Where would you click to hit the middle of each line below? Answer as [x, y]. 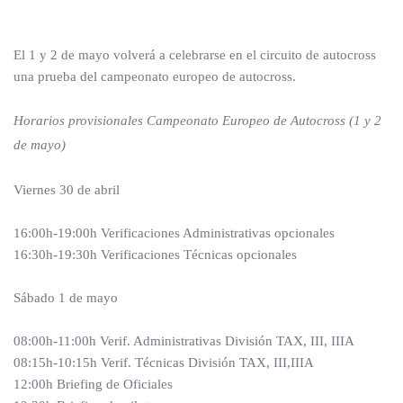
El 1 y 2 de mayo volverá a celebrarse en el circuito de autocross [195, 55]
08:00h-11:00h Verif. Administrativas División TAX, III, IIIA [184, 341]
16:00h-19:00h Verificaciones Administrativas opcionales [174, 233]
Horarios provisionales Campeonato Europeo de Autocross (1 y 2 [197, 121]
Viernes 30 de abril [67, 190]
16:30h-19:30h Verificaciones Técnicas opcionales [155, 255]
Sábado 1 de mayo [66, 298]
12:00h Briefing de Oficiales [93, 384]
